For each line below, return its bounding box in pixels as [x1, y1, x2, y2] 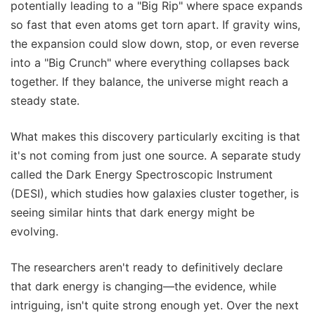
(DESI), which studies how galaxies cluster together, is [11, 186, 299, 201]
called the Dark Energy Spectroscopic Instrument [11, 167, 273, 182]
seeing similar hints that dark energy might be [11, 205, 255, 220]
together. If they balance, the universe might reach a [11, 75, 288, 89]
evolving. [11, 224, 58, 239]
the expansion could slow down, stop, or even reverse [11, 37, 299, 51]
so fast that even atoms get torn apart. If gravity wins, [11, 18, 300, 32]
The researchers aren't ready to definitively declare [11, 260, 283, 275]
